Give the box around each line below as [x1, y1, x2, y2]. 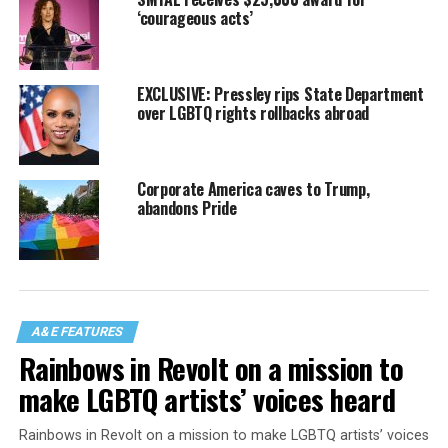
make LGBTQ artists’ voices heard [18, 378, 396, 421]
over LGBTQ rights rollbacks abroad [136, 101, 369, 126]
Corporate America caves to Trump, [136, 177, 370, 202]
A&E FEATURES [29, 324, 125, 340]
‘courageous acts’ [136, 6, 253, 31]
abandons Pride [136, 196, 237, 221]
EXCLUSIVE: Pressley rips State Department [136, 82, 424, 107]
